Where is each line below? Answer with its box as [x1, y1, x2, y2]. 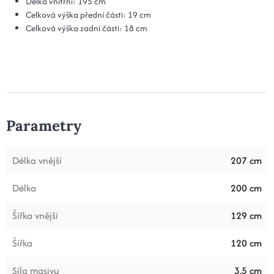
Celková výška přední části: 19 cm [26, 8, 151, 21]
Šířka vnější [12, 208, 58, 223]
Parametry [6, 116, 81, 135]
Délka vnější [12, 153, 62, 168]
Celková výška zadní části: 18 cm [26, 21, 147, 34]
